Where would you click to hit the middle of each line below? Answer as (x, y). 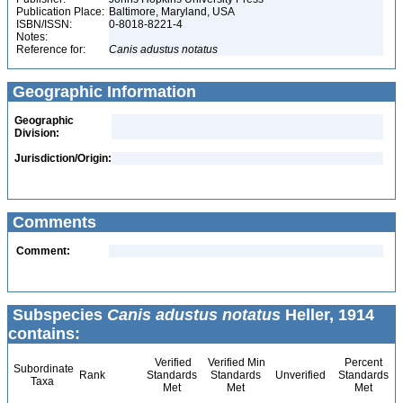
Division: (37, 133)
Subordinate (42, 369)
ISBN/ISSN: (44, 24)
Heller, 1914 (327, 315)
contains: (44, 334)
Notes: (32, 37)
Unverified (299, 375)
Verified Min (235, 363)
